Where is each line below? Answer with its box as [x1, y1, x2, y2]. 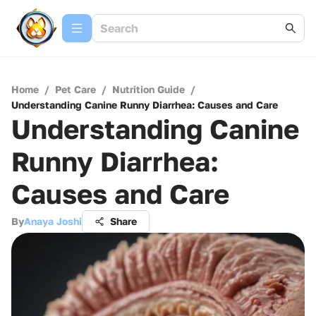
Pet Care [55, 83, 96, 95]
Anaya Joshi [24, 215, 82, 227]
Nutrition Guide [112, 83, 185, 95]
